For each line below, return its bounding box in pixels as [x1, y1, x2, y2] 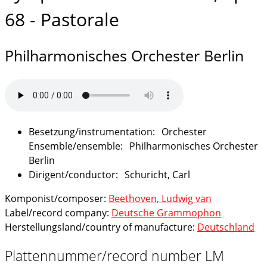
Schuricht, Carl [125, 168, 190, 181]
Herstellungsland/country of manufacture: [5, 221, 197, 234]
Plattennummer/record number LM [5, 246, 224, 266]
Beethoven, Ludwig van [108, 192, 212, 205]
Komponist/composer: [5, 192, 108, 205]
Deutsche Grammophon [111, 206, 221, 219]
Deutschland [197, 221, 254, 234]
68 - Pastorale [5, 7, 119, 32]
